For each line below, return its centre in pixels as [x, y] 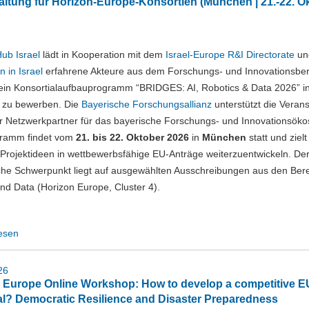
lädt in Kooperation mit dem [103, 54]
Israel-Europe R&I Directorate [230, 54]
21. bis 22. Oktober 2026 [132, 137]
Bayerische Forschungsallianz [147, 104]
